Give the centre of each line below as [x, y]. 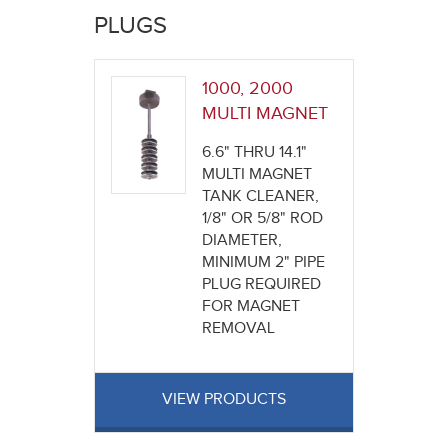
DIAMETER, [241, 241]
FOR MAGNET [250, 307]
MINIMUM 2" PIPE [263, 263]
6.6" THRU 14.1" [254, 153]
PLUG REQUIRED [261, 285]
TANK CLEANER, [260, 197]
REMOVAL [238, 329]
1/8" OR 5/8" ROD [262, 219]
